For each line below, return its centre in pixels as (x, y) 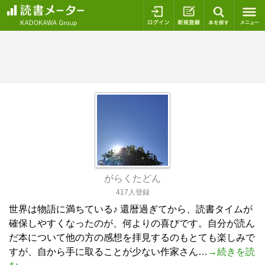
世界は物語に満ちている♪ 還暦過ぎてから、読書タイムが (131, 209)
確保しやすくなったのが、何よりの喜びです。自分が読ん (132, 223)
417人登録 (132, 192)
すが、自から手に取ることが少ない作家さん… (108, 252)
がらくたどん (132, 178)
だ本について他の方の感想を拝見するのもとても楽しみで (132, 237)
